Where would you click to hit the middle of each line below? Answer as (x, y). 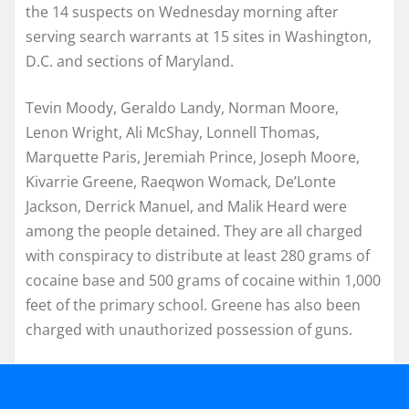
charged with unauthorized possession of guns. (189, 329)
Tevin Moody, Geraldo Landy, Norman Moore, (182, 107)
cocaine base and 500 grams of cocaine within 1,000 (203, 280)
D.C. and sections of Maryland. (130, 61)
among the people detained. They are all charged (194, 231)
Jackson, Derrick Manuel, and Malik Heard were (186, 206)
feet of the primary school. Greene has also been (193, 304)
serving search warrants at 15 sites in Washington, (199, 36)
